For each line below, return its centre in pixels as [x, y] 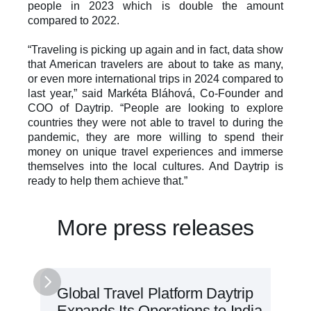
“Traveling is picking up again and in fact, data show [155, 50]
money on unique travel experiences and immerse [155, 152]
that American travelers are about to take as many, [155, 64]
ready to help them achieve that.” [108, 181]
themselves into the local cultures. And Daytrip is [155, 166]
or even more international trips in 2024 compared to [155, 79]
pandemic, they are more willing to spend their [155, 137]
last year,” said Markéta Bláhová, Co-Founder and [155, 93]
